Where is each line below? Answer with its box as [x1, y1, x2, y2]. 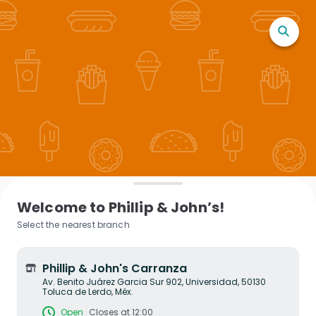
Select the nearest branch [17, 219, 130, 231]
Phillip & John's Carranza [42, 260, 187, 276]
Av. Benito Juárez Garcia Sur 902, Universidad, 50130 [42, 276, 266, 288]
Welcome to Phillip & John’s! [17, 197, 225, 217]
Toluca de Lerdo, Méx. [42, 286, 133, 298]
